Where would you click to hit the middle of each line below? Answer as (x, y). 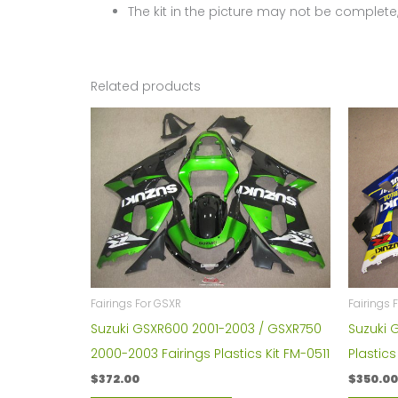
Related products (146, 87)
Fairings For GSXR (136, 304)
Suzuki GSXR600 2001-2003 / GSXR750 (206, 328)
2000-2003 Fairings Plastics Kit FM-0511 (210, 353)
